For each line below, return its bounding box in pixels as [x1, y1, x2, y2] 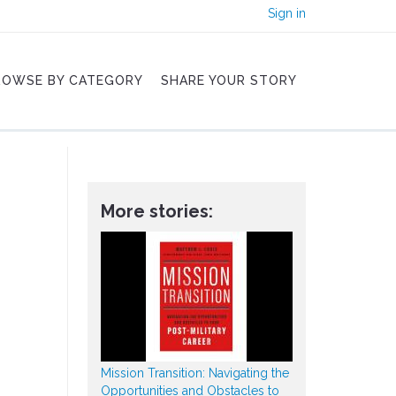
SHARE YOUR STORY [161, 73, 297, 88]
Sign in [268, 6, 306, 20]
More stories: [100, 201, 213, 222]
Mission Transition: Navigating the [100, 366, 289, 380]
